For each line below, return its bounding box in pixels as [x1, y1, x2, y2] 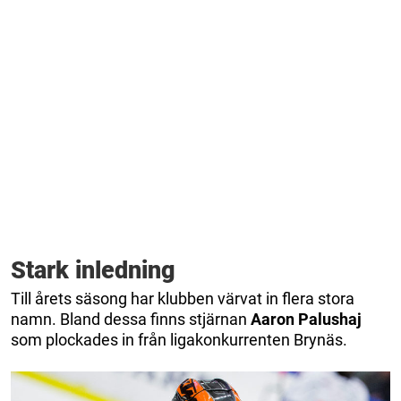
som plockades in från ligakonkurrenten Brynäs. [11, 329, 347, 349]
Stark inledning [11, 255, 175, 285]
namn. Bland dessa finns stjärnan [11, 309, 251, 328]
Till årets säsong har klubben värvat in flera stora [11, 288, 354, 308]
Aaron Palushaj [251, 309, 362, 328]
